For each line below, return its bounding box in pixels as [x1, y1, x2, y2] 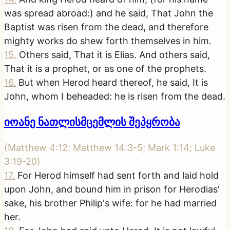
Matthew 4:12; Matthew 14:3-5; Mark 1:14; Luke [8, 142, 215, 154]
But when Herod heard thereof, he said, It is [18, 77, 208, 88]
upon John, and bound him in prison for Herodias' [4, 184, 220, 195]
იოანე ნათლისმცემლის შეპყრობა [4, 116, 180, 129]
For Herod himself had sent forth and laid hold [17, 170, 219, 181]
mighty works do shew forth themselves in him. [4, 35, 212, 47]
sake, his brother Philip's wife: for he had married [4, 198, 217, 209]
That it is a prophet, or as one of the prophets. [4, 63, 206, 74]
